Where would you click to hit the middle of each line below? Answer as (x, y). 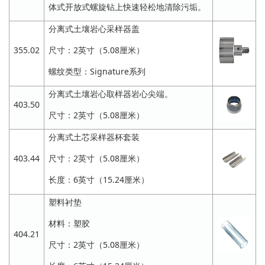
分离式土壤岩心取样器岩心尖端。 (111, 93)
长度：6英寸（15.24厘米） (99, 180)
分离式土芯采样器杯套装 (94, 137)
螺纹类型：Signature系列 (97, 72)
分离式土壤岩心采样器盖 (94, 28)
